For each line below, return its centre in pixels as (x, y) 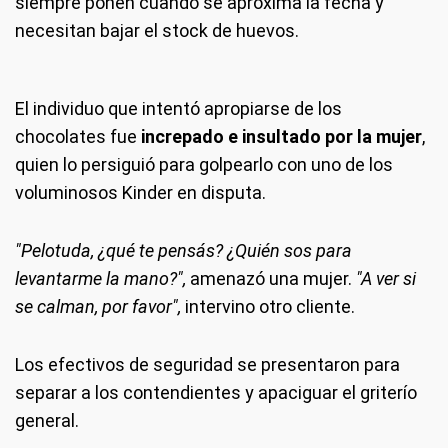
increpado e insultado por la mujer (281, 136)
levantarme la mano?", (100, 278)
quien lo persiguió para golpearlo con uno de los (204, 164)
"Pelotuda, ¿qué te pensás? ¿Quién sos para (183, 250)
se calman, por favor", (98, 306)
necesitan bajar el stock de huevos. (157, 30)
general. (47, 420)
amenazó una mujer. (271, 278)
